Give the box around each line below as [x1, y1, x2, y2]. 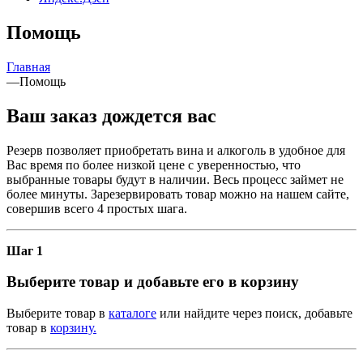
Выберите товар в [6, 306, 109, 321]
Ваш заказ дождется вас [6, 105, 216, 126]
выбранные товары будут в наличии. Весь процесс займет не [6, 172, 344, 186]
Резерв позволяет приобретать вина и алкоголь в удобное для [6, 143, 345, 157]
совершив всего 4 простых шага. [6, 201, 187, 216]
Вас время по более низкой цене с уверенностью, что [6, 157, 301, 172]
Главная [6, 59, 50, 74]
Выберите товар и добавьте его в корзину [6, 273, 299, 291]
